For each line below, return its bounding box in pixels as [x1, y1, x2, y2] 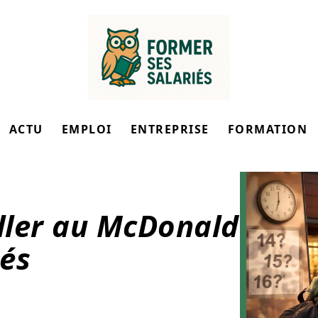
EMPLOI [61, 121, 112, 137]
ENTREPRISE [130, 121, 209, 137]
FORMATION [227, 121, 308, 137]
